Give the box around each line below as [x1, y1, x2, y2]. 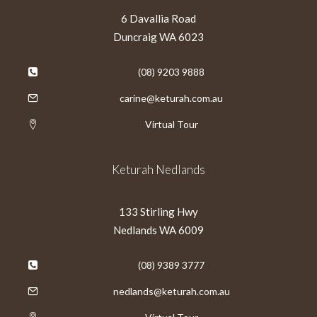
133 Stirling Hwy [119, 205, 198, 218]
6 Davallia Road [121, 12, 196, 25]
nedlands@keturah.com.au [113, 285, 230, 297]
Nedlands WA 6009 [113, 224, 204, 236]
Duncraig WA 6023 [113, 30, 204, 43]
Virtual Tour [144, 118, 198, 130]
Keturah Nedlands [112, 162, 205, 177]
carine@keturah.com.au [120, 92, 223, 104]
